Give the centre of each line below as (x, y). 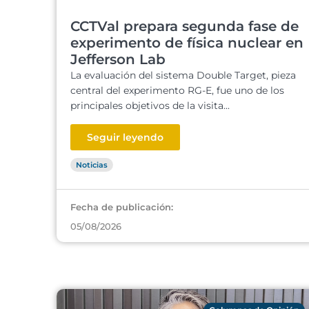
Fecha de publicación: (122, 207)
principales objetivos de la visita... (150, 106)
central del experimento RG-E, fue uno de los (177, 90)
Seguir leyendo (125, 137)
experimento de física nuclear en (187, 43)
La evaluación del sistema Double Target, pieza (183, 75)
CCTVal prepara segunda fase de (185, 26)
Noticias (92, 165)
